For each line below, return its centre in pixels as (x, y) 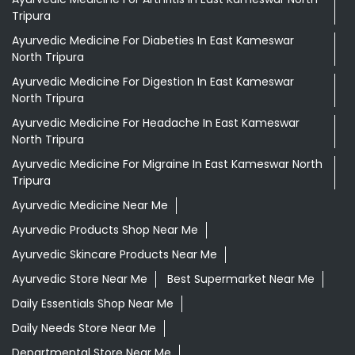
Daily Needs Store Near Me (84, 328)
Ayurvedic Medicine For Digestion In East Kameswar (153, 82)
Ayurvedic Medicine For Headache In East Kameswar (156, 123)
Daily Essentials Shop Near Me (93, 304)
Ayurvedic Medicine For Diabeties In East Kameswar (153, 41)
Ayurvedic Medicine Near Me (90, 206)
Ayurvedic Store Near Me (80, 279)
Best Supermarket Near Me (241, 279)
